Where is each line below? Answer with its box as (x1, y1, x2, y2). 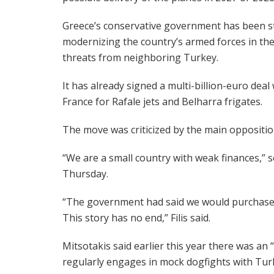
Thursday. (62, 167, 108, 181)
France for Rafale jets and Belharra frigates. (62, 95, 262, 109)
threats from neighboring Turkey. (62, 51, 218, 65)
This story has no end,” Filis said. (62, 211, 210, 225)
